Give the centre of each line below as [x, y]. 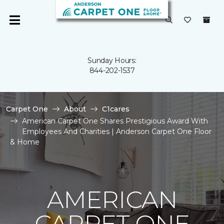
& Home [25, 142]
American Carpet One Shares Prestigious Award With [115, 121]
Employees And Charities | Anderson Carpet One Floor [117, 131]
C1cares [116, 109]
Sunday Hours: [112, 60]
